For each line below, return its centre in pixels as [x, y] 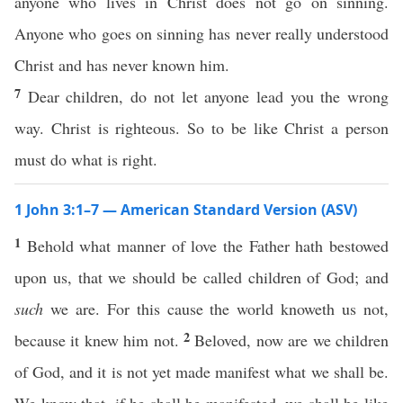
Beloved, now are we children [292, 340]
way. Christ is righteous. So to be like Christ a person [201, 128]
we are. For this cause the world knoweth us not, [216, 309]
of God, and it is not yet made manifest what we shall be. [201, 372]
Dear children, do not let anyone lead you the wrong [208, 96]
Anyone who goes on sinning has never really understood [201, 33]
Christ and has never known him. [122, 65]
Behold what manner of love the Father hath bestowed [208, 246]
